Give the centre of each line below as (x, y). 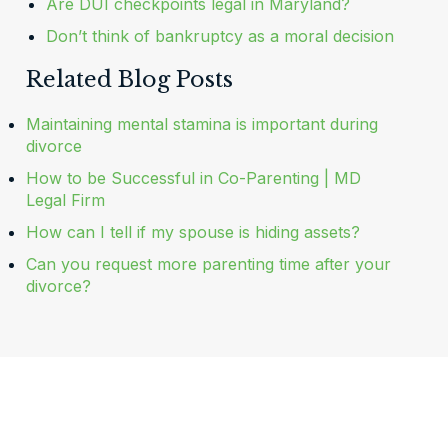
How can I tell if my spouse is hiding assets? (192, 232)
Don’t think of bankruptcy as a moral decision (219, 36)
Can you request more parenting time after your (208, 264)
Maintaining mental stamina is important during (201, 124)
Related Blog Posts (129, 79)
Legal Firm (65, 200)
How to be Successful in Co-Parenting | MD (193, 178)
